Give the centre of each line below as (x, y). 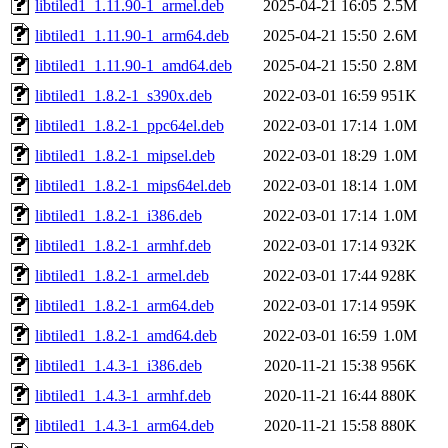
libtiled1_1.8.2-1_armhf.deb (123, 245)
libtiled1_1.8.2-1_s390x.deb (123, 95)
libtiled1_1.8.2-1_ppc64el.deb (129, 125)
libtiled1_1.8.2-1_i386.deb (118, 215)
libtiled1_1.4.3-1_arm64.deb (124, 425)
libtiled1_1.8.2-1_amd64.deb (126, 335)
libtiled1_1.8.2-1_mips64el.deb (133, 185)
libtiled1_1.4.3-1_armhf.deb (123, 395)
